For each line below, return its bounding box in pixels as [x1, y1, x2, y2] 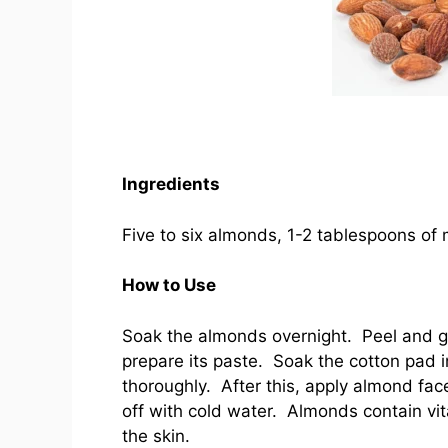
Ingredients [122, 174, 224, 195]
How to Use [122, 275, 216, 296]
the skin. [122, 425, 190, 446]
